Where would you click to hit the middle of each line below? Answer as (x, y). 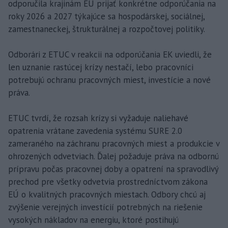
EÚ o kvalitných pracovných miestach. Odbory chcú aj (107, 194)
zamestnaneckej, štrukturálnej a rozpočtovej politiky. (107, 29)
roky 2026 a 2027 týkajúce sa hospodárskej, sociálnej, (106, 16)
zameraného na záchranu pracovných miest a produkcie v (114, 143)
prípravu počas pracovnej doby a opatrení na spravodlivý (113, 169)
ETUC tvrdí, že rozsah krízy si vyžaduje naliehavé (98, 118)
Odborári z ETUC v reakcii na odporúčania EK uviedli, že (110, 54)
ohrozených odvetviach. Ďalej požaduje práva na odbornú (113, 156)
